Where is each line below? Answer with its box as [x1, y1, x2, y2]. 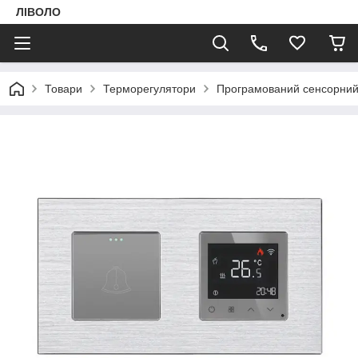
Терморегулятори [103, 82, 196, 95]
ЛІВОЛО [16, 6, 61, 18]
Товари [45, 82, 82, 95]
